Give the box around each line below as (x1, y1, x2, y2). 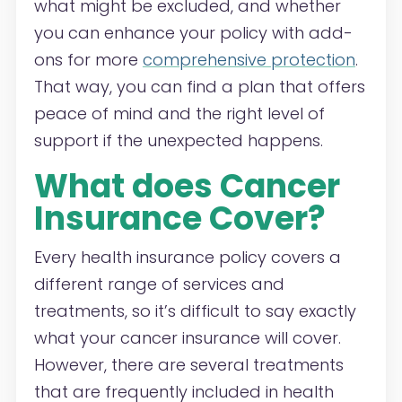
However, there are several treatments (33, 354, 344, 377)
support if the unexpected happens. (33, 129, 323, 153)
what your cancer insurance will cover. (33, 327, 341, 350)
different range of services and (33, 273, 284, 296)
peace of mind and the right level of (33, 102, 325, 126)
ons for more (33, 48, 143, 72)
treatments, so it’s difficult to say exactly (33, 300, 356, 323)
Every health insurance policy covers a (33, 246, 341, 269)
